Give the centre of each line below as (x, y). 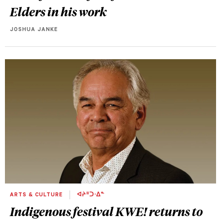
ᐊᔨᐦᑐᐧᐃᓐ (90, 195)
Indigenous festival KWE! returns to (106, 211)
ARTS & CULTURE (37, 195)
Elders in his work (58, 11)
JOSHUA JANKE (34, 30)
